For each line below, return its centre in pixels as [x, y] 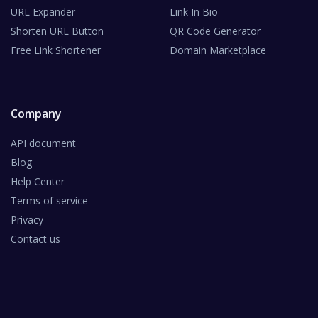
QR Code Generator [215, 31]
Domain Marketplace [218, 50]
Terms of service [49, 201]
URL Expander [43, 12]
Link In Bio [194, 12]
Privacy [27, 220]
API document [43, 143]
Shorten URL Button [57, 31]
